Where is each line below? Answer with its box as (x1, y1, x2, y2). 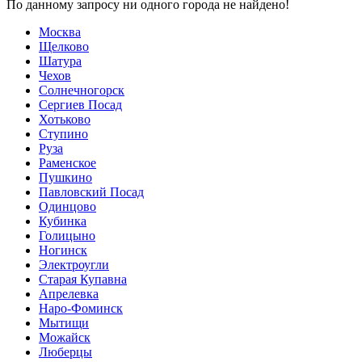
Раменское (39, 155, 96, 170)
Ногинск (39, 242, 87, 257)
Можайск (39, 330, 90, 344)
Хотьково (39, 112, 90, 126)
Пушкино (39, 170, 92, 184)
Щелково (39, 39, 89, 53)
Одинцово (39, 199, 96, 213)
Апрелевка (39, 286, 99, 301)
